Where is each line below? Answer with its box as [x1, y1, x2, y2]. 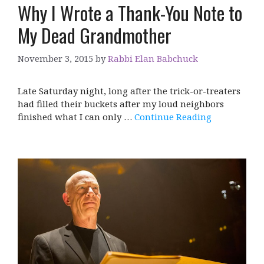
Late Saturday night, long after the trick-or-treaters [18, 85, 240, 97]
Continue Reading [134, 111, 212, 123]
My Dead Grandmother [18, 21, 171, 49]
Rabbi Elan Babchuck [108, 52, 198, 65]
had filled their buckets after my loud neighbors [18, 98, 224, 110]
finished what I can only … [18, 111, 134, 123]
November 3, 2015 [18, 52, 93, 65]
